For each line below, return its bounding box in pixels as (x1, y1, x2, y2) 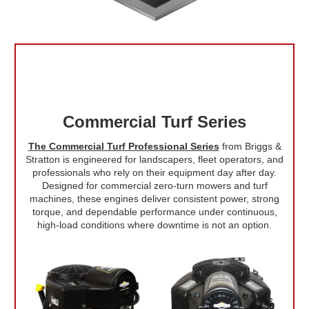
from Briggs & (219, 141, 281, 152)
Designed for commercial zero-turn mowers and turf (41, 180, 268, 192)
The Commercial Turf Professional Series (28, 141, 219, 152)
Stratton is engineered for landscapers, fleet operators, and (26, 154, 283, 166)
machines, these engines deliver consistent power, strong (30, 193, 279, 205)
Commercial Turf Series (63, 112, 246, 132)
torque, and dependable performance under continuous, (32, 206, 277, 218)
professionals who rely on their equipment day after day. (32, 167, 277, 179)
